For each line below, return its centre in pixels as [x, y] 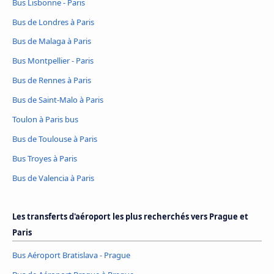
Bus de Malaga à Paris [52, 41]
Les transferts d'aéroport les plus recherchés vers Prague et [130, 217]
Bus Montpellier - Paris [53, 61]
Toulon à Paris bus [45, 120]
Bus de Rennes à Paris [52, 80]
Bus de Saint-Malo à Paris [58, 100]
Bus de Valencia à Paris [53, 178]
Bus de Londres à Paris [53, 22]
